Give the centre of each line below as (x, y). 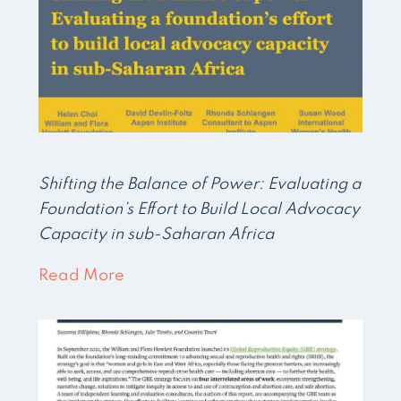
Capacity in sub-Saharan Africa (157, 234)
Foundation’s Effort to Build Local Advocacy (200, 209)
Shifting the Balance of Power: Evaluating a (200, 184)
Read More (82, 275)
